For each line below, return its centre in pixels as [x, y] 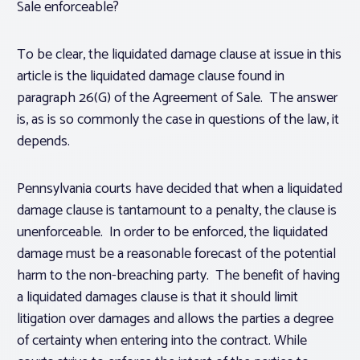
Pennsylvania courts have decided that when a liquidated [180, 189]
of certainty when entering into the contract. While [162, 341]
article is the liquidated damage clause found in [151, 77]
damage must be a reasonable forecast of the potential [176, 254]
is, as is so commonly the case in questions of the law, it [178, 120]
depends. [43, 142]
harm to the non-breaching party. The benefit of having [178, 276]
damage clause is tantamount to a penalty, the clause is [177, 211]
